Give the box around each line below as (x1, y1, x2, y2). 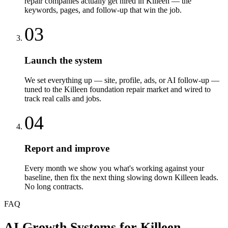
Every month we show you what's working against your (24, 163, 204, 173)
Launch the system (24, 54, 102, 66)
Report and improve (24, 143, 109, 154)
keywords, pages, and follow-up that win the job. (24, 6, 182, 15)
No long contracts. (24, 182, 83, 191)
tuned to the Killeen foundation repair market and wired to (24, 84, 211, 94)
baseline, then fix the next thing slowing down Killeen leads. (24, 173, 218, 182)
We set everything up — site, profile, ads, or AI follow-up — (24, 75, 219, 84)
